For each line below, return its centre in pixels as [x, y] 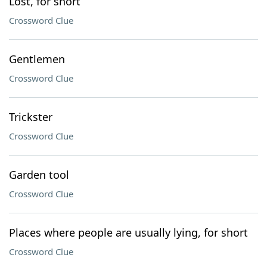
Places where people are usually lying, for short [128, 232]
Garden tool [39, 175]
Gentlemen [37, 59]
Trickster [31, 117]
